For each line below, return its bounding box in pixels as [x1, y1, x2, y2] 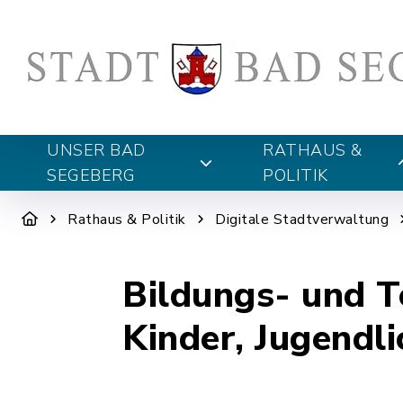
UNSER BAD [47, 139, 146, 161]
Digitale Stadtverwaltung [215, 210, 389, 229]
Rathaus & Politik [67, 210, 186, 229]
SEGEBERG [47, 165, 135, 186]
